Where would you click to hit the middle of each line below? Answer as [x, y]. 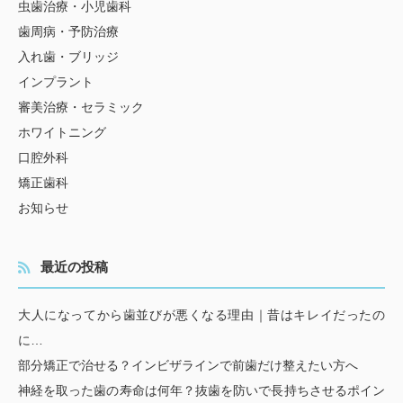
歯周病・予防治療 [68, 31]
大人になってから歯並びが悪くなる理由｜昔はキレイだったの [201, 314]
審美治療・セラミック [81, 107]
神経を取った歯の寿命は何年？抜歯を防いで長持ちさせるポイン [201, 390]
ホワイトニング [62, 132]
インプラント [56, 81]
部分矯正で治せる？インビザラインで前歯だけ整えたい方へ [188, 365]
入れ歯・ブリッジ [68, 56]
